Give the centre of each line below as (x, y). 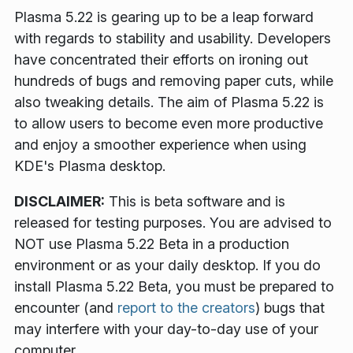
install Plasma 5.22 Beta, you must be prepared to (174, 287)
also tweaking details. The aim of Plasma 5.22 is (169, 102)
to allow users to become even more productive (169, 124)
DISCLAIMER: (59, 202)
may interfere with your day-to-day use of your (166, 329)
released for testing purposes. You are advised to (173, 223)
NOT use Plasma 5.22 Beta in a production (152, 244)
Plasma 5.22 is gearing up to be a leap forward (164, 17)
